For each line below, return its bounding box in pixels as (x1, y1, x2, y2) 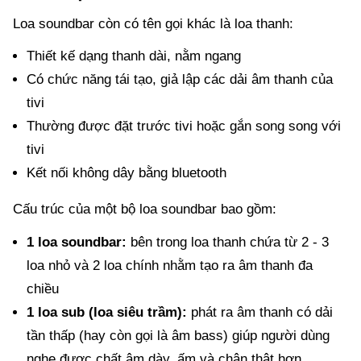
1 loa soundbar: (26, 234, 127, 250)
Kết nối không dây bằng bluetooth (26, 165, 226, 181)
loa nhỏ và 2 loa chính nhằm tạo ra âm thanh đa (26, 257, 313, 273)
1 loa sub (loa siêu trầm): (26, 304, 187, 320)
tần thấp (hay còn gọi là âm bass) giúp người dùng (26, 327, 330, 343)
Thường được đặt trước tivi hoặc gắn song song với (26, 118, 341, 135)
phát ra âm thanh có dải (186, 304, 333, 320)
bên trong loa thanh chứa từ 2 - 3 (126, 234, 329, 250)
